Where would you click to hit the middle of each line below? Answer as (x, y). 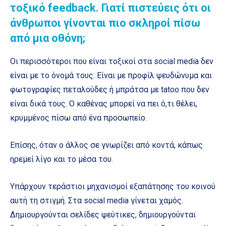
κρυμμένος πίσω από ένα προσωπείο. (78, 118)
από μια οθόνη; (48, 38)
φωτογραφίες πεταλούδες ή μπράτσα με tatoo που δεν (110, 90)
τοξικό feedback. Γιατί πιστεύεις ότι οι (110, 8)
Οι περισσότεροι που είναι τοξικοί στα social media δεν (112, 62)
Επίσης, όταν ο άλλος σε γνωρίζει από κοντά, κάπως (106, 145)
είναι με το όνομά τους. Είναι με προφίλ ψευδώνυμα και (111, 76)
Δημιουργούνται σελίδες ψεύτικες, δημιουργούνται (103, 215)
